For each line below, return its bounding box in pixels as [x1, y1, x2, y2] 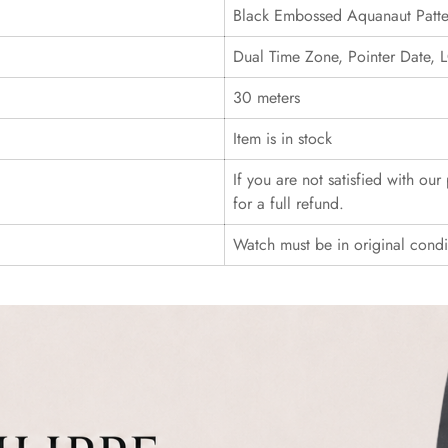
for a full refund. [233, 192, 344, 215]
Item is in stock [233, 127, 332, 150]
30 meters [233, 86, 300, 109]
